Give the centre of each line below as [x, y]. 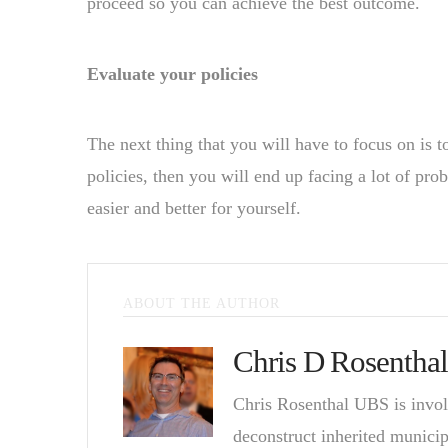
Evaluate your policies [172, 73]
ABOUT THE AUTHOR [201, 303]
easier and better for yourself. [194, 208]
